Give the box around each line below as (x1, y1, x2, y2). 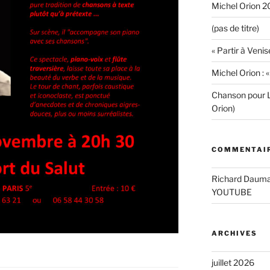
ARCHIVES (211, 229, 257, 238)
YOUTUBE (211, 187, 252, 198)
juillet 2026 (211, 257, 254, 268)
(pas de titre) (211, 23, 259, 34)
